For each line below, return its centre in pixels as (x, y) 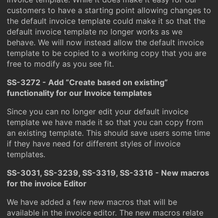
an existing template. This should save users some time (109, 133)
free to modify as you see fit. (60, 64)
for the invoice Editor (47, 183)
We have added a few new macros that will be (92, 202)
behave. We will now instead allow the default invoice (105, 42)
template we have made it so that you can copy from (105, 122)
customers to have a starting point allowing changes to (109, 10)
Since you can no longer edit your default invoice (98, 111)
